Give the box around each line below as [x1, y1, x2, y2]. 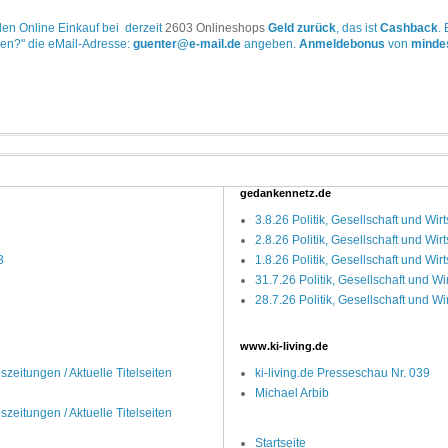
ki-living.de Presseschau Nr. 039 [255, 366, 430, 381]
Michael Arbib [255, 386, 329, 401]
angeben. [240, 37, 299, 52]
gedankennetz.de [240, 187, 331, 200]
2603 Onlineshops [164, 21, 265, 36]
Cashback [379, 21, 438, 36]
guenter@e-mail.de [132, 37, 241, 52]
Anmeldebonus [298, 37, 385, 52]
